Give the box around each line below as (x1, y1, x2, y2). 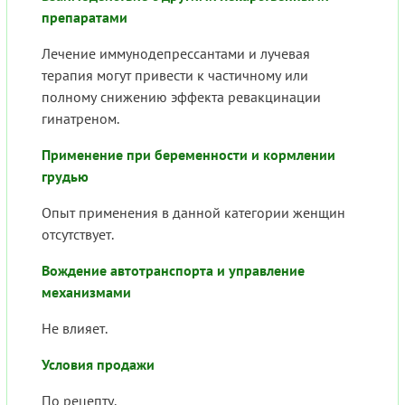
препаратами (42, 8, 127, 27)
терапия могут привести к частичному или (42, 66, 308, 85)
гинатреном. (42, 109, 119, 128)
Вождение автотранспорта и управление (42, 261, 305, 280)
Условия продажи (42, 355, 155, 374)
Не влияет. (42, 319, 108, 338)
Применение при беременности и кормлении (42, 146, 335, 165)
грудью (42, 167, 89, 186)
